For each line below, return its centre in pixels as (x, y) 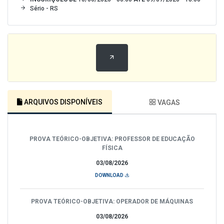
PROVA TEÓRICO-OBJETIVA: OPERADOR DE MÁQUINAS (112, 201)
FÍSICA (112, 148)
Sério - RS (44, 8)
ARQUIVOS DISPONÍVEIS (62, 102)
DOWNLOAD (109, 175)
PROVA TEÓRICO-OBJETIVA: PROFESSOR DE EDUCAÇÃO (112, 139)
